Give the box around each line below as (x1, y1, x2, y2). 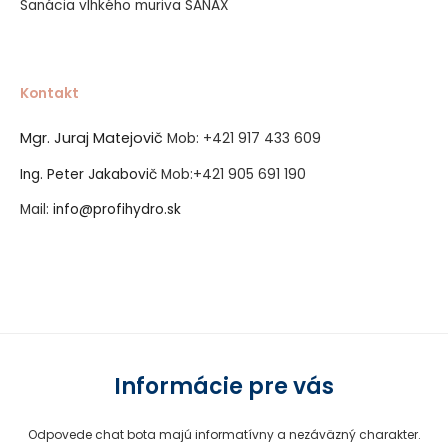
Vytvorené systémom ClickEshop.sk (120, 274, 328, 291)
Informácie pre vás (114, 371, 334, 403)
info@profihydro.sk (53, 200, 181, 220)
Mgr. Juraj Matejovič (20, 127, 167, 148)
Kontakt (20, 83, 82, 103)
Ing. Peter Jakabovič (20, 164, 161, 184)
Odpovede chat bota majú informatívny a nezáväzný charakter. (27, 426, 421, 444)
